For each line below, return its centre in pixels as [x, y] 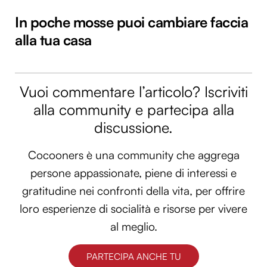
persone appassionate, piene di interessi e [133, 173]
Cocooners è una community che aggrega [133, 155]
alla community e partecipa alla [133, 110]
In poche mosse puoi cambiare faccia [132, 22]
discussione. [133, 128]
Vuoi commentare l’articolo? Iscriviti [133, 92]
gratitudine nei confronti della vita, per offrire [133, 191]
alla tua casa [53, 40]
